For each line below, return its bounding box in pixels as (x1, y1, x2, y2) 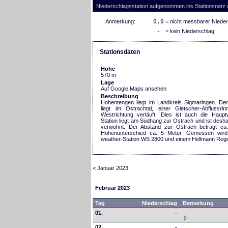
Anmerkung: (105, 18, 135, 24)
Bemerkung (183, 200, 214, 207)
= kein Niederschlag (164, 27, 214, 34)
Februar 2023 (95, 184, 130, 191)
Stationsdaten (99, 48, 140, 55)
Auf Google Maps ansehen (101, 85, 166, 92)
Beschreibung (101, 93, 138, 99)
